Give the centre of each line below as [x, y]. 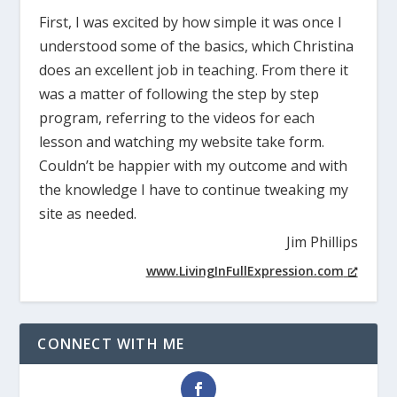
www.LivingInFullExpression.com [245, 271]
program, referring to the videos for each [177, 118]
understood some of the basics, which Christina [197, 47]
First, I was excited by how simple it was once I [191, 23]
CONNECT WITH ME [111, 344]
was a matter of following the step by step [179, 94]
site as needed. [88, 214]
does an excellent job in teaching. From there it [194, 70]
